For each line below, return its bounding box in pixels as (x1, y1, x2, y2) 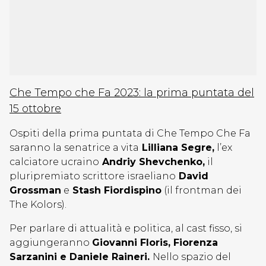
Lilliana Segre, (139, 142, 214, 153)
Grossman (9, 185, 61, 196)
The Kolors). (9, 199, 69, 210)
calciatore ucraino (9, 156, 99, 167)
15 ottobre (9, 102, 61, 115)
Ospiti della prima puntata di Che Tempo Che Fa (9, 128, 251, 139)
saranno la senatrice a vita (9, 142, 139, 153)
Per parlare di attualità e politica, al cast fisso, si (9, 223, 242, 234)
